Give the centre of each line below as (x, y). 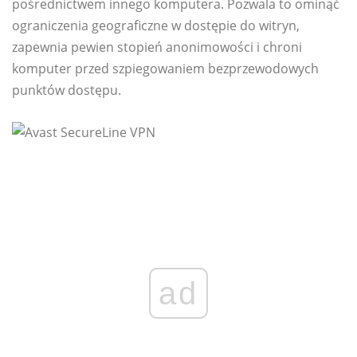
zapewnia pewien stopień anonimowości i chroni (157, 47)
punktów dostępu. (67, 90)
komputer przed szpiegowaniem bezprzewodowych (165, 69)
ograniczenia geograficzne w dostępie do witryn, (156, 26)
